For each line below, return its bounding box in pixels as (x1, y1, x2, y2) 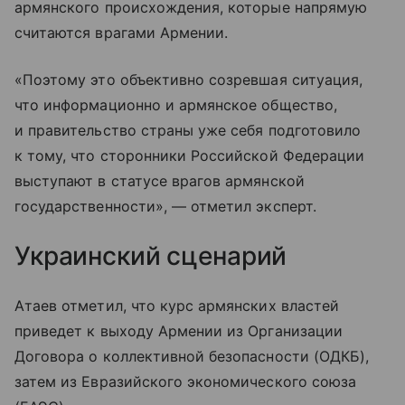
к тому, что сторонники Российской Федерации (14, 146, 365, 165)
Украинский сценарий (14, 240, 287, 271)
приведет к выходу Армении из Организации (14, 321, 343, 340)
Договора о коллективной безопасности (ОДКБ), (14, 346, 370, 365)
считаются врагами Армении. (14, 23, 229, 42)
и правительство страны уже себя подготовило (14, 120, 362, 139)
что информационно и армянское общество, (14, 95, 337, 114)
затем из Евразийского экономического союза (14, 372, 357, 391)
